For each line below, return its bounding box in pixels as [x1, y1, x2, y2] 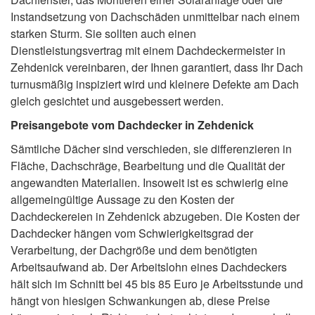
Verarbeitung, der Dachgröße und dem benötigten [11, 241, 257, 258]
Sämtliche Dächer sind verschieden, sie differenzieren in [11, 140, 292, 157]
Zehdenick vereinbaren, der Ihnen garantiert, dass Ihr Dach [11, 58, 303, 75]
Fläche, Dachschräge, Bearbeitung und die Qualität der [11, 157, 285, 174]
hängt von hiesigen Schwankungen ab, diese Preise [11, 292, 270, 309]
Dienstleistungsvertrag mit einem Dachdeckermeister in [11, 41, 285, 58]
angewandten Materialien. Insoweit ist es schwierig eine [11, 174, 288, 191]
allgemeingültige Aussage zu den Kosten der [11, 191, 234, 207]
